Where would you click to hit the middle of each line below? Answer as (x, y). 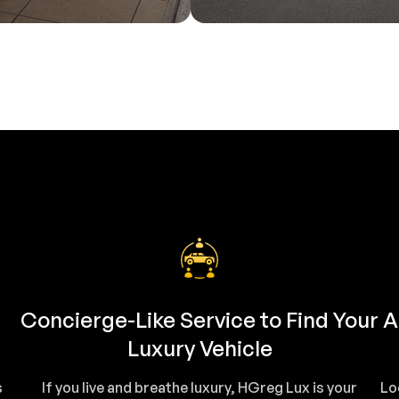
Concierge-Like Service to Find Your (199, 319)
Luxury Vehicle (199, 348)
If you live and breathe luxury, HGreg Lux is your (199, 387)
